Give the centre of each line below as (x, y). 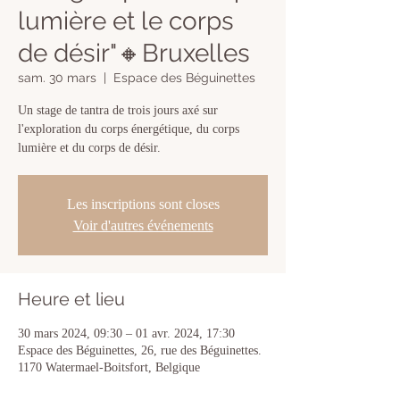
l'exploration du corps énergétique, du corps (129, 129)
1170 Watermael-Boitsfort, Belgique (109, 367)
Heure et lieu (71, 299)
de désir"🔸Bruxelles (134, 53)
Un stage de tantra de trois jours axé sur (118, 110)
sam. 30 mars (57, 78)
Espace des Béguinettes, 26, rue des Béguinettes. (140, 350)
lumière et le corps (126, 21)
